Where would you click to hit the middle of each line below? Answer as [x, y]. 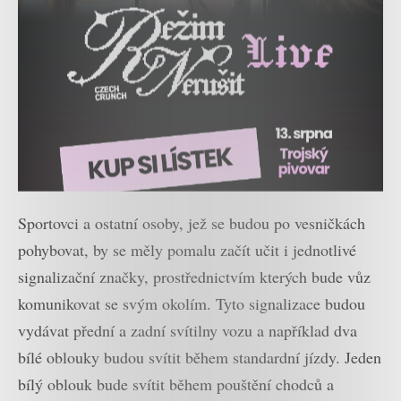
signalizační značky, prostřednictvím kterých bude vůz [194, 276]
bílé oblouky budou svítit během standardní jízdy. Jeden [200, 357]
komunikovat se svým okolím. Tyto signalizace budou [192, 303]
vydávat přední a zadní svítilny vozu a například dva [188, 330]
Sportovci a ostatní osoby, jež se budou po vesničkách [192, 222]
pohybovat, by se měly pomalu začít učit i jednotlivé [187, 249]
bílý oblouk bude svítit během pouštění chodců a [176, 384]
